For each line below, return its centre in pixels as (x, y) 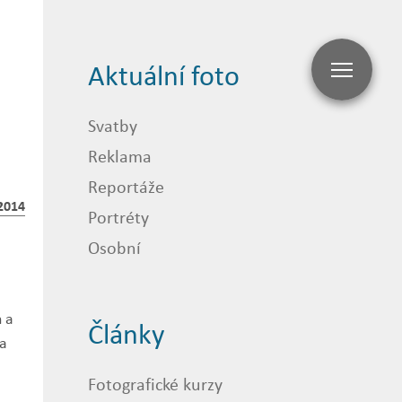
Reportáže (126, 186)
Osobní (114, 247)
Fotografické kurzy (155, 384)
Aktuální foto (164, 75)
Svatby (113, 125)
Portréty (118, 217)
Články (126, 333)
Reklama (120, 156)
